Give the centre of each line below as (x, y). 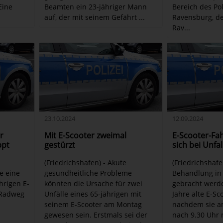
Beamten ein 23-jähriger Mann (96, 6)
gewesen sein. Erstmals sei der (96, 215)
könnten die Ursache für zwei (94, 184)
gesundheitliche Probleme (88, 173)
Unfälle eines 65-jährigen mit (93, 194)
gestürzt (60, 145)
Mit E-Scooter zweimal (86, 136)
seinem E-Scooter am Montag (93, 205)
